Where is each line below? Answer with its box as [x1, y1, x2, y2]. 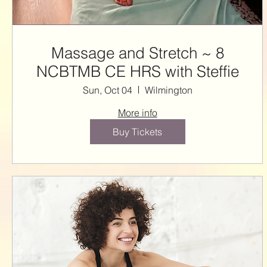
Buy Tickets [113, 125, 163, 138]
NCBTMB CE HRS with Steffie [36, 61, 239, 81]
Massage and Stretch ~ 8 [51, 43, 224, 63]
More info [117, 106, 157, 119]
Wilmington [144, 83, 193, 96]
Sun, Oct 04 [82, 83, 132, 96]
